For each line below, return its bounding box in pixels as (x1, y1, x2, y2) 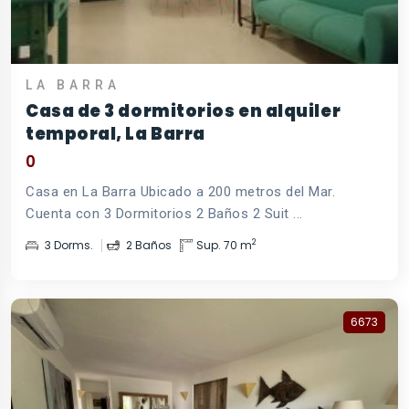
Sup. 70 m (196, 236, 252, 253)
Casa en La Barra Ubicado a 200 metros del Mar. (26, 183, 335, 200)
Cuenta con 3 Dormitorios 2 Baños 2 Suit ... (26, 204, 303, 222)
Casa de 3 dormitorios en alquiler (26, 99, 341, 122)
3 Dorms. (42, 236, 93, 253)
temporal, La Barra (26, 121, 205, 145)
